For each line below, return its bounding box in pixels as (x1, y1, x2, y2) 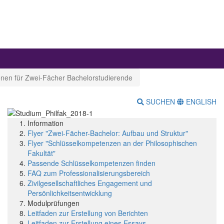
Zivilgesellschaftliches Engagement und (27, 177, 152, 188)
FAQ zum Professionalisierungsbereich (27, 167, 150, 178)
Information (27, 117, 63, 128)
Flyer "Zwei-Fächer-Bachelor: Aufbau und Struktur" (27, 127, 188, 138)
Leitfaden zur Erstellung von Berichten (27, 207, 148, 218)
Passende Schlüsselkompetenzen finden (27, 157, 155, 168)
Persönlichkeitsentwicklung (27, 187, 112, 198)
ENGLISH (184, 96, 216, 107)
